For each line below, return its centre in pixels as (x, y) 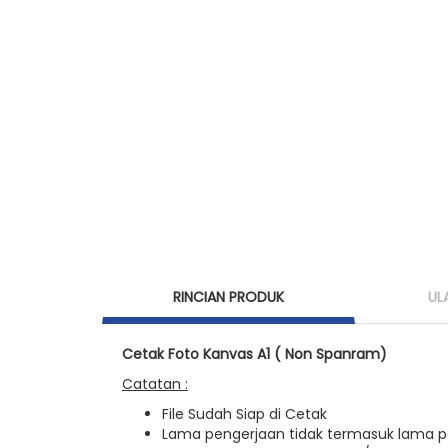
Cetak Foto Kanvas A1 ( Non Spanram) (254, 354)
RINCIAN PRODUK (228, 297)
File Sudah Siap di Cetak (244, 414)
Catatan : (155, 384)
